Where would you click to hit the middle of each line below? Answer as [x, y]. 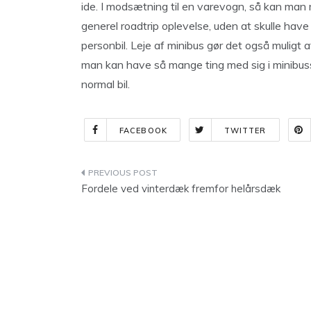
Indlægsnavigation [158, 175]
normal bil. [106, 84]
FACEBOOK [143, 131]
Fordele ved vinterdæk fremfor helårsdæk [181, 188]
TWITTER [245, 131]
